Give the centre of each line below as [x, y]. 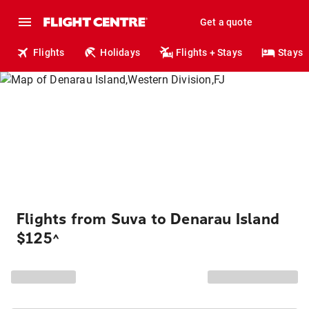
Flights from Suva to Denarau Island [148, 219]
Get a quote [226, 22]
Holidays [120, 52]
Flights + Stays [209, 52]
